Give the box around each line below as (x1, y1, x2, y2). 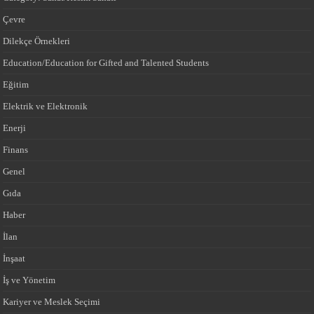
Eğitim (3, 78, 29, 90)
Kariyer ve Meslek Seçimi (3, 296, 101, 307)
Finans (3, 144, 29, 155)
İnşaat (3, 252, 26, 264)
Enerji (3, 122, 27, 133)
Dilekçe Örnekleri (3, 35, 71, 46)
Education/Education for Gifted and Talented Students (3, 57, 210, 68)
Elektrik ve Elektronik (3, 100, 88, 111)
